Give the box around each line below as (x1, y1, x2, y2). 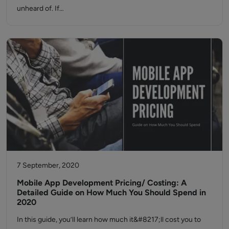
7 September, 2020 (17, 161, 79, 170)
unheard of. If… (17, 4, 64, 13)
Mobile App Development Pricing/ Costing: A (17, 177, 187, 188)
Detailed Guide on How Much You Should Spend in (17, 187, 206, 197)
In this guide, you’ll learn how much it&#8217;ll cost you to (17, 215, 201, 224)
